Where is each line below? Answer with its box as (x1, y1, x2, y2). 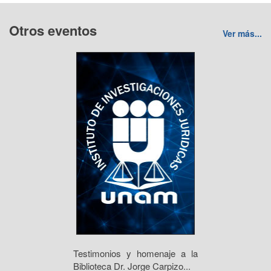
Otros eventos (9, 21, 97, 40)
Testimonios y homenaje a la (73, 247, 198, 260)
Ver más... (223, 27, 262, 39)
